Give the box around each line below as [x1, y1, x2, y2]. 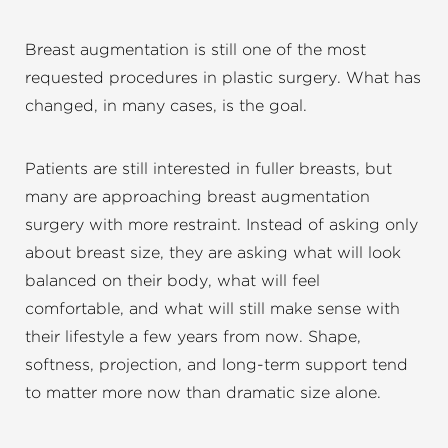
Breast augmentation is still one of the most [25, 42, 366, 59]
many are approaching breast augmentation [25, 189, 370, 206]
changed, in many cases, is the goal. [25, 98, 307, 115]
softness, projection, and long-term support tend [25, 357, 408, 374]
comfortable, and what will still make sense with [25, 301, 400, 318]
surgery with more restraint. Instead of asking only [25, 217, 418, 234]
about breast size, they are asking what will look [25, 245, 401, 262]
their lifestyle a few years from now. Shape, [25, 329, 361, 346]
